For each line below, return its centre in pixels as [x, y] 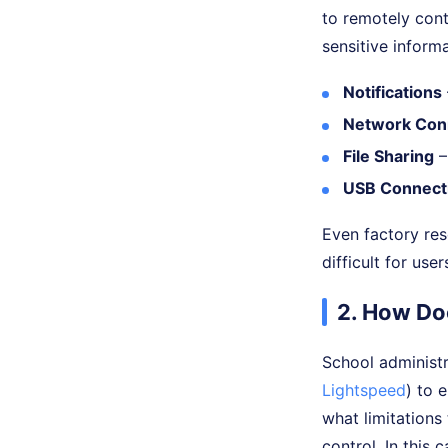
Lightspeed [364, 389]
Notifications [392, 91]
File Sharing [388, 155]
